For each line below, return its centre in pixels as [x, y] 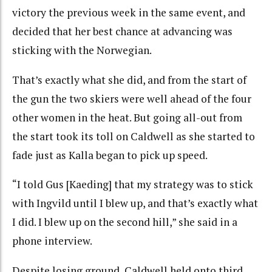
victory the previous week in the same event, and [129, 13]
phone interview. [52, 241]
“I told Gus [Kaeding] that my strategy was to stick [133, 185]
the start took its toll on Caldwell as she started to [134, 136]
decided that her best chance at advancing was [122, 32]
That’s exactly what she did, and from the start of [129, 80]
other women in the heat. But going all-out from [127, 117]
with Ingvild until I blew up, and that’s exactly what [135, 203]
